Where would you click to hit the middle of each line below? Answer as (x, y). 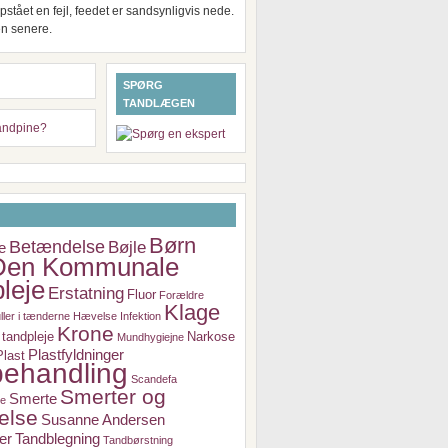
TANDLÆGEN (159, 103)
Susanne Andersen (103, 419)
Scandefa (154, 379)
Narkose (211, 336)
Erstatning (86, 293)
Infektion (140, 316)
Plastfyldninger (76, 354)
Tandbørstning (138, 440)
